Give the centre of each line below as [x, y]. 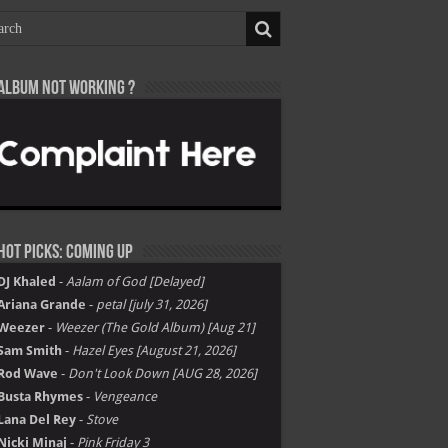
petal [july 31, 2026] [151, 304]
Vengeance [125, 396]
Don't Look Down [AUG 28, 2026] [162, 373]
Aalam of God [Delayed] [135, 281]
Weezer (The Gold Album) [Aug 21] [155, 327]
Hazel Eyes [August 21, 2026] [154, 350]
